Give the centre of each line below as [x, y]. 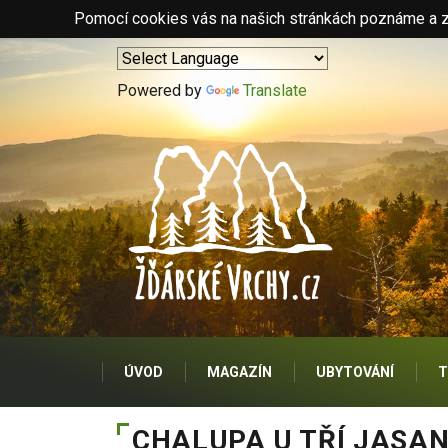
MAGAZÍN [239, 372]
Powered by [161, 90]
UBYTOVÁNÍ [355, 372]
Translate [275, 90]
